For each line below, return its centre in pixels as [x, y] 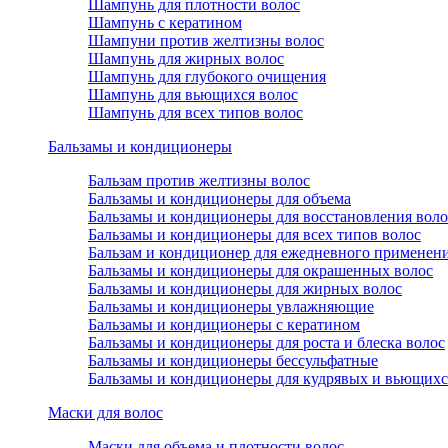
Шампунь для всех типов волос [195, 112]
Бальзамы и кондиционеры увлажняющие [231, 306]
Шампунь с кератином [165, 22]
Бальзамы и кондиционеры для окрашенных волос [260, 270]
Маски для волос [105, 412]
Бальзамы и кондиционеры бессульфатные [233, 360]
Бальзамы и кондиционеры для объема [219, 198]
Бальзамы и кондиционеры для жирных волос [245, 288]
